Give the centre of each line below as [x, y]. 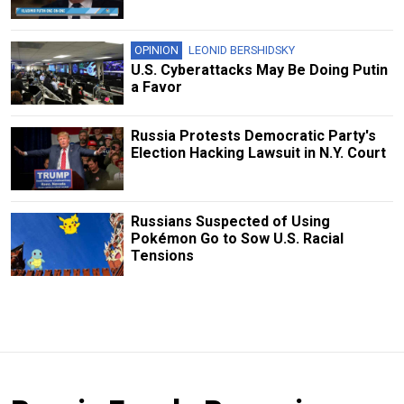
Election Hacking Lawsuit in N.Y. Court [258, 153]
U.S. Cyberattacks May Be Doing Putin [259, 69]
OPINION [156, 50]
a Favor [156, 87]
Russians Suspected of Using [230, 222]
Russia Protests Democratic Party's [253, 136]
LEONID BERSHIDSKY [241, 50]
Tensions [162, 256]
